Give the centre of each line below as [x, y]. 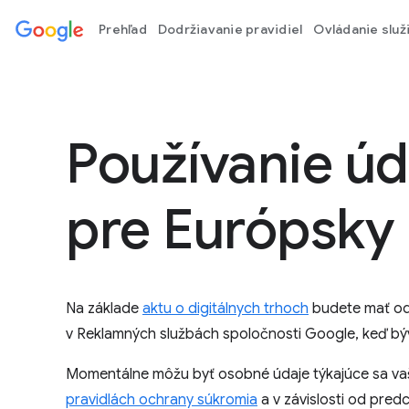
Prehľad [123, 29]
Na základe [104, 309]
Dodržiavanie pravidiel [230, 29]
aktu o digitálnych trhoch [225, 309]
